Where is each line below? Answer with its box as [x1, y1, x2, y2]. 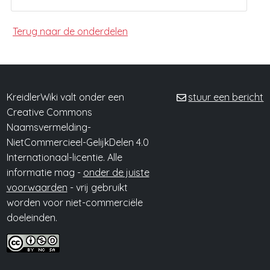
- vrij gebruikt [67, 181, 128, 193]
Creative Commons [6, 106, 92, 118]
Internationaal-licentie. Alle [6, 151, 122, 163]
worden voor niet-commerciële [6, 196, 143, 209]
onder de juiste [83, 166, 149, 178]
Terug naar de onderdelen [13, 25, 128, 37]
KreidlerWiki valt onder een [6, 91, 124, 103]
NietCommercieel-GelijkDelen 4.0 [6, 136, 149, 148]
